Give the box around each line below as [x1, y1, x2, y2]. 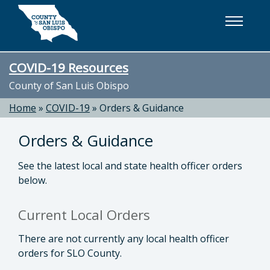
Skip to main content [13, 7, 107, 20]
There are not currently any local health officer [18, 232, 229, 245]
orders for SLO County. [18, 246, 124, 260]
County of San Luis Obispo [9, 79, 129, 92]
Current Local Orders [18, 206, 150, 224]
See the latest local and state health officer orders [18, 159, 242, 172]
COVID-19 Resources [9, 59, 128, 76]
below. [18, 174, 47, 187]
